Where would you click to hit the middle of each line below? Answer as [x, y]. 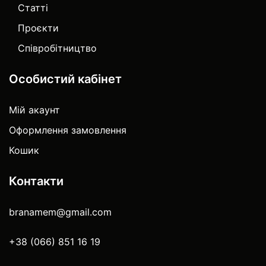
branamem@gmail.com [60, 212]
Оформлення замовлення [68, 130]
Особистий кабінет [65, 79]
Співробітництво [57, 48]
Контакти [36, 181]
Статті [33, 7]
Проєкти [38, 28]
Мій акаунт [34, 110]
